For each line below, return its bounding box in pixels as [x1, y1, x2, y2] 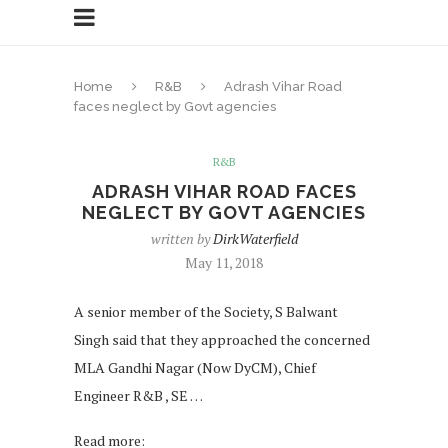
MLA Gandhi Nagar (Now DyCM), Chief [74, 358, 316, 378]
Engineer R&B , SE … [74, 386, 203, 406]
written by [150, 229, 213, 249]
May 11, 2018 [185, 253, 263, 273]
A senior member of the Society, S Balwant [74, 302, 338, 322]
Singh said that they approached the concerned [74, 330, 370, 350]
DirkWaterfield [212, 229, 298, 249]
